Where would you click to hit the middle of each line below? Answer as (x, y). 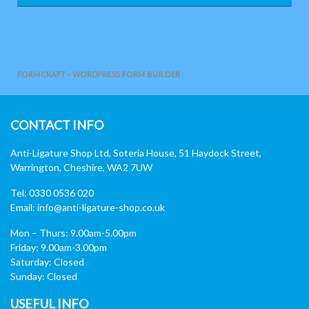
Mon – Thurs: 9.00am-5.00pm (73, 232)
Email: (24, 207)
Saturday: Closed (47, 261)
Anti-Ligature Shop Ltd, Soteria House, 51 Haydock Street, (136, 152)
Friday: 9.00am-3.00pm (59, 247)
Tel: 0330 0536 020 (52, 192)
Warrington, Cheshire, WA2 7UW (81, 167)
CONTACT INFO (57, 124)
